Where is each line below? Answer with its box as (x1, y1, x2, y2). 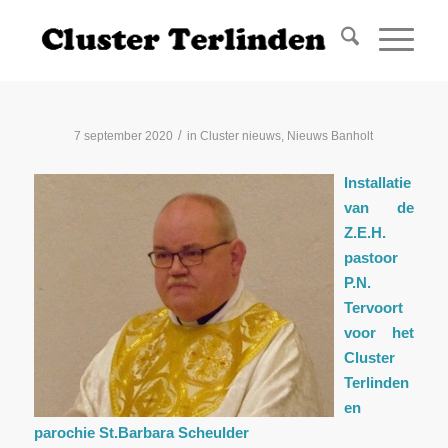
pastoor (343, 248, 398, 266)
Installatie (343, 173, 411, 191)
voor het (343, 323, 415, 341)
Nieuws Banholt (287, 129, 374, 143)
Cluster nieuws (200, 129, 282, 143)
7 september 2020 (74, 129, 174, 143)
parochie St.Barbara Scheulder (33, 423, 249, 441)
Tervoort (343, 298, 403, 316)
